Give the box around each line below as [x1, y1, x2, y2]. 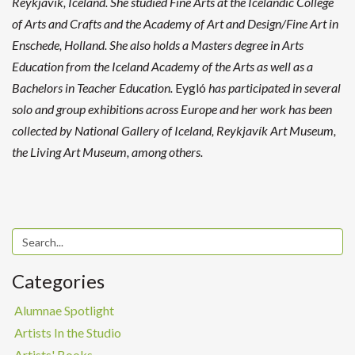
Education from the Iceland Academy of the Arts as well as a [12, 59, 313, 74]
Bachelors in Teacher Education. [12, 80, 175, 96]
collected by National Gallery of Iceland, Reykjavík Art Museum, [12, 123, 336, 139]
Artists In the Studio [14, 325, 121, 341]
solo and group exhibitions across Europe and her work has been [12, 101, 332, 117]
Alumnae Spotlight [14, 303, 114, 319]
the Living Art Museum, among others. [12, 144, 203, 160]
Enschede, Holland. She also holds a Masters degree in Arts [12, 37, 303, 53]
